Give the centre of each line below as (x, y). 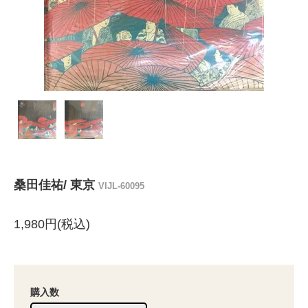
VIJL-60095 (121, 186)
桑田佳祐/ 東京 (56, 185)
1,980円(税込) (52, 224)
